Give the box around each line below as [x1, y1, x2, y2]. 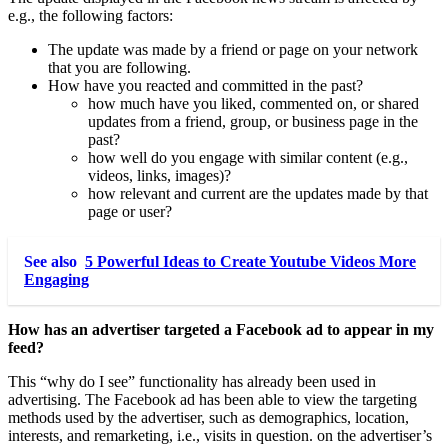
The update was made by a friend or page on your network [48, 40, 418, 58]
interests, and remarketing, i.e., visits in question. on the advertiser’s [8, 426, 432, 444]
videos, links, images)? [88, 166, 231, 184]
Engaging [24, 270, 89, 288]
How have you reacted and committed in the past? [48, 76, 363, 94]
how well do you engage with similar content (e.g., [88, 148, 408, 166]
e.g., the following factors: [8, 6, 173, 24]
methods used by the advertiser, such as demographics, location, [8, 408, 409, 426]
